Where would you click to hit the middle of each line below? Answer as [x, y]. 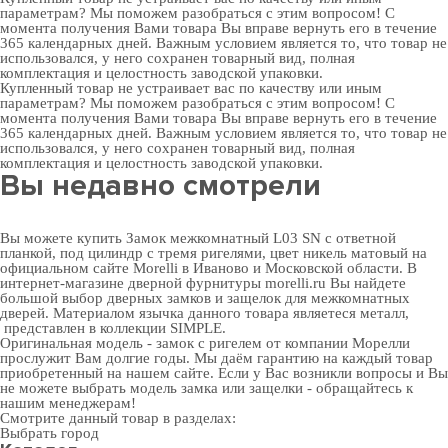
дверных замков [159, 298]
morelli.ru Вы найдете [333, 283]
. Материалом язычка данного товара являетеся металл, [227, 313]
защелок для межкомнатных [318, 298]
